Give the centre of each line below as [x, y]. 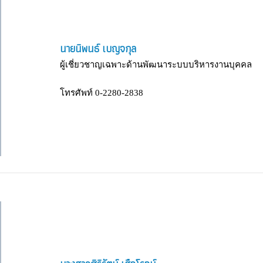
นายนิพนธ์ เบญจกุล [98, 48]
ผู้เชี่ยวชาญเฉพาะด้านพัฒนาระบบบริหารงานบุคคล [156, 64]
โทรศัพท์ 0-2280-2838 [102, 92]
